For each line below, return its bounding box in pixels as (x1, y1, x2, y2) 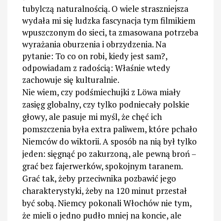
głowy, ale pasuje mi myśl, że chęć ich (22, 111, 162, 123)
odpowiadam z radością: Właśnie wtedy (22, 62, 170, 74)
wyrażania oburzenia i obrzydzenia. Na (22, 38, 166, 50)
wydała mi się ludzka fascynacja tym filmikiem (22, 15, 195, 27)
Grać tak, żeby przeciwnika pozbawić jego (22, 173, 176, 184)
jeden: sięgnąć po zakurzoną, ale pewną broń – (22, 148, 196, 160)
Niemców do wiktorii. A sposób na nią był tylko (22, 136, 197, 147)
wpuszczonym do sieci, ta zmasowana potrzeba (22, 27, 198, 38)
